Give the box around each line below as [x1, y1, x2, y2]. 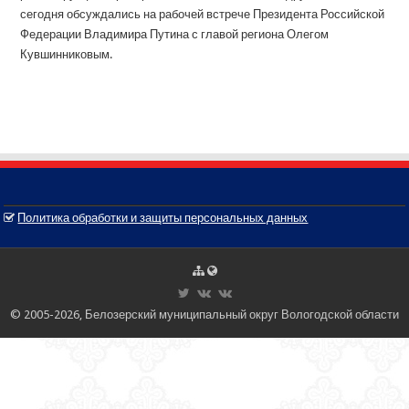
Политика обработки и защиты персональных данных [17, 211, 309, 225]
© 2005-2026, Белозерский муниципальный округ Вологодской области [10, 308, 399, 321]
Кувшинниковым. [20, 47, 113, 61]
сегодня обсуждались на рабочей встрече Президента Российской [20, 7, 385, 21]
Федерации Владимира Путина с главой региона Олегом [20, 27, 330, 41]
